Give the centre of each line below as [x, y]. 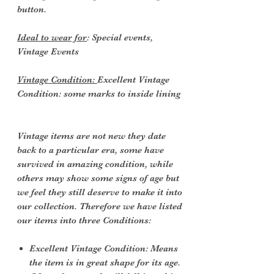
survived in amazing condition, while [95, 164]
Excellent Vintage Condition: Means [104, 248]
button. [32, 9]
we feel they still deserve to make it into [100, 192]
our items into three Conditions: [84, 220]
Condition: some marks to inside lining [100, 93]
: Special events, [120, 37]
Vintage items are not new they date [91, 135]
